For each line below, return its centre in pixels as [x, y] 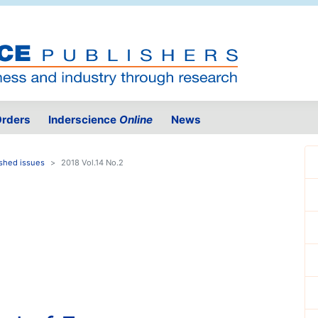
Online [136, 120]
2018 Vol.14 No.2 [92, 163]
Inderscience [84, 120]
